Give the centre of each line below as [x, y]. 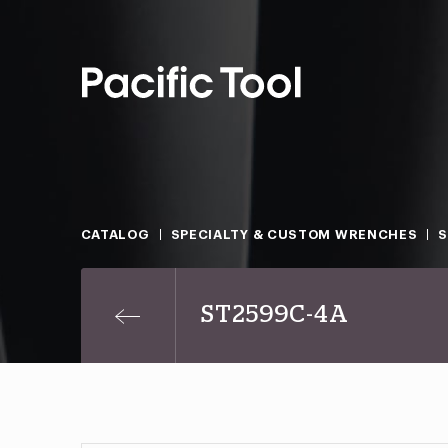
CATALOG [115, 234]
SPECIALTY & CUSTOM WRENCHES [294, 234]
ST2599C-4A [274, 315]
